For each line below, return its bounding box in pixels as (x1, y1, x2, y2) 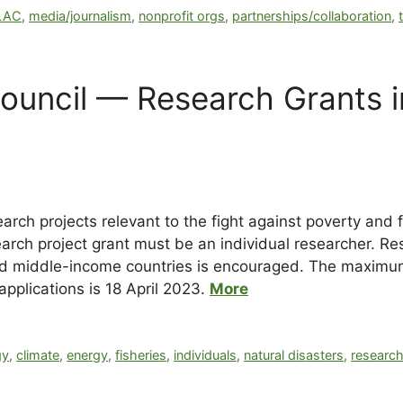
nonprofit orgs (139, 7, 226, 23)
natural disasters (244, 346, 345, 363)
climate (16, 346, 60, 363)
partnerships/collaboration (232, 7, 392, 23)
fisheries (115, 346, 167, 363)
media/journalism (29, 7, 132, 23)
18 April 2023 (105, 279, 201, 298)
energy (67, 346, 109, 363)
